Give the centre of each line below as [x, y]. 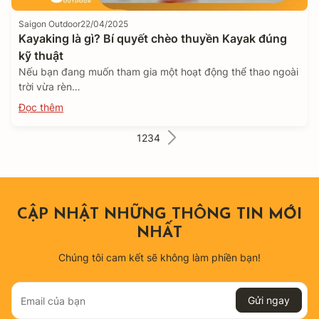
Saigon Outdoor [49, 24]
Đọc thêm [41, 107]
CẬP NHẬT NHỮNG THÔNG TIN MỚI [159, 215]
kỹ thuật [41, 56]
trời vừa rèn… [49, 87]
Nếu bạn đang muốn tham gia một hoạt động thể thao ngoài [158, 72]
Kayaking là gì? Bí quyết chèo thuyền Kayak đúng [153, 38]
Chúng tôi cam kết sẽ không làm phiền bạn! [159, 257]
